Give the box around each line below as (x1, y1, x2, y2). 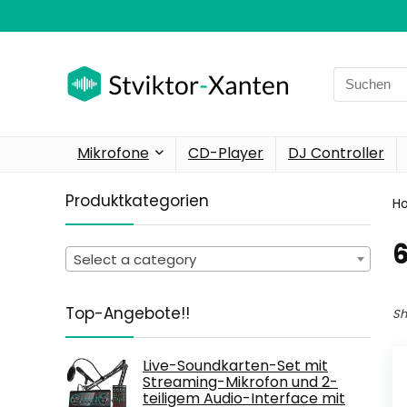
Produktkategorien (65, 190, 209, 212)
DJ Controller (288, 143, 384, 164)
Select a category (74, 249, 196, 269)
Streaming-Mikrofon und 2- (143, 371, 338, 392)
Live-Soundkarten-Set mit (143, 354, 328, 376)
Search (333, 66, 380, 86)
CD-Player (188, 143, 263, 164)
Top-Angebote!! (65, 302, 190, 324)
